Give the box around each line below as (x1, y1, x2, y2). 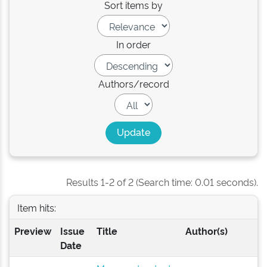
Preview (14, 224, 51, 237)
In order (116, 38, 151, 51)
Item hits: (17, 200, 56, 214)
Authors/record (98, 77, 169, 90)
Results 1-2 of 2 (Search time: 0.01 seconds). (66, 175, 258, 188)
